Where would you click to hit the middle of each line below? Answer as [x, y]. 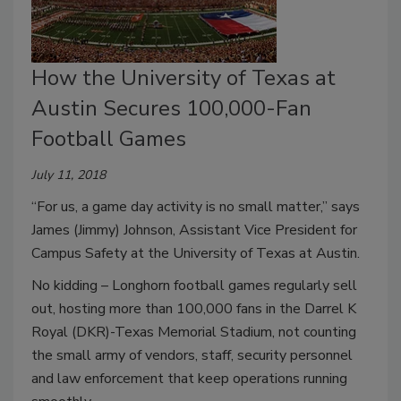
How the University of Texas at [183, 78]
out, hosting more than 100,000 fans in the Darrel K [194, 309]
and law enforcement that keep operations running [189, 379]
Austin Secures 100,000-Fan [171, 109]
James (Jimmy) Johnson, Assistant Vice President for [194, 230]
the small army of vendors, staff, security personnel [192, 356]
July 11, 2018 [68, 175]
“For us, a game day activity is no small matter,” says [196, 207]
